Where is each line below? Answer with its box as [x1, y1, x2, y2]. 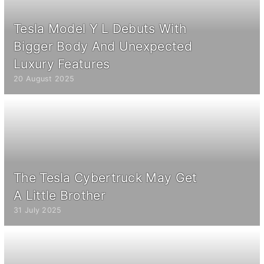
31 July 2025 [14, 205, 62, 214]
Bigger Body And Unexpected [14, 38, 192, 54]
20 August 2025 [14, 74, 75, 83]
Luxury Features [14, 56, 110, 71]
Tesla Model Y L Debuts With [14, 21, 187, 36]
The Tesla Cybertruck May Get [14, 170, 197, 185]
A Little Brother [14, 187, 105, 203]
